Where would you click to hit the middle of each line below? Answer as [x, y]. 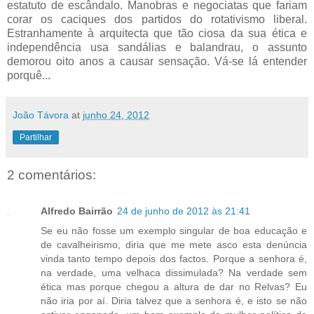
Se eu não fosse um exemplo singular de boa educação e [174, 230]
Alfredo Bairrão [77, 211]
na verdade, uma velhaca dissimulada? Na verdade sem [174, 272]
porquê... [29, 75]
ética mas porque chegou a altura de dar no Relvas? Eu [174, 286]
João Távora [41, 115]
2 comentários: [52, 175]
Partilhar [36, 137]
